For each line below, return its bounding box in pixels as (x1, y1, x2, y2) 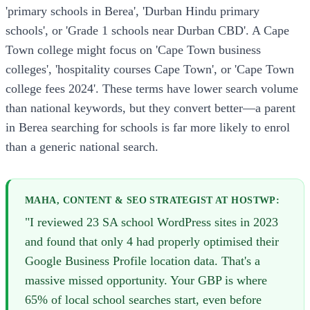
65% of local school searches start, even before (25, 293, 262, 307)
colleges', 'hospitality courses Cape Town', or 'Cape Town (6, 62, 294, 76)
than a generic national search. (6, 139, 158, 154)
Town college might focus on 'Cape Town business (6, 42, 261, 57)
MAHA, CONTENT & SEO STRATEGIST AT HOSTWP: (25, 194, 280, 206)
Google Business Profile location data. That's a (25, 254, 260, 268)
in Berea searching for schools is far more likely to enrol (6, 120, 290, 134)
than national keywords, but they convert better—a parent (6, 100, 295, 115)
